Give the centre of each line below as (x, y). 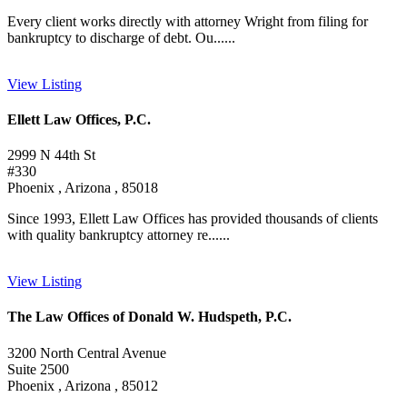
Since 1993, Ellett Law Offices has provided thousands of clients (193, 219)
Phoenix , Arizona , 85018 (83, 188)
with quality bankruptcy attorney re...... (119, 235)
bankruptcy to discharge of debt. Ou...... (121, 37)
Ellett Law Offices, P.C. (79, 119)
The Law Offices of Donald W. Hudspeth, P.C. (149, 317)
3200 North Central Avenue (87, 352)
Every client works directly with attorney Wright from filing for (188, 21)
